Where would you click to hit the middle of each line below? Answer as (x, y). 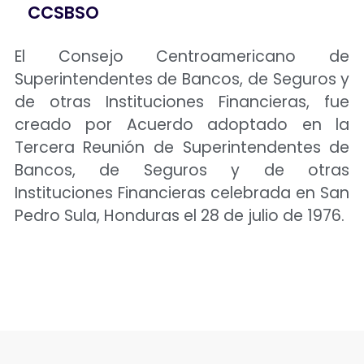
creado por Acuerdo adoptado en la (182, 125)
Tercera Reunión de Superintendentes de (182, 148)
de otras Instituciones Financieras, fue (182, 102)
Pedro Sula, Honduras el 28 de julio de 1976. (179, 216)
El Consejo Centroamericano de (182, 57)
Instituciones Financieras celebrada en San (182, 193)
